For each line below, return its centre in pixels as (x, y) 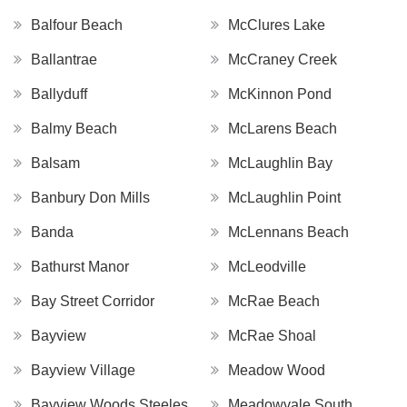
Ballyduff (59, 94)
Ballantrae (64, 59)
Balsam (55, 163)
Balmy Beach (74, 128)
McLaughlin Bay (280, 163)
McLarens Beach (283, 128)
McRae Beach (274, 301)
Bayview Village (83, 370)
